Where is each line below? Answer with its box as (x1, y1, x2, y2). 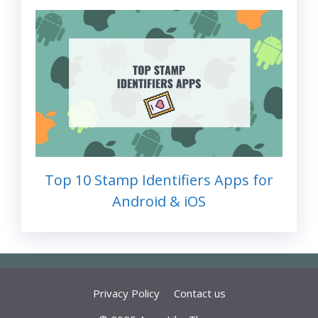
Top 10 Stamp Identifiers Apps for (45, 170, 273, 190)
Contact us (173, 285, 226, 300)
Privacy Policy (92, 285, 160, 300)
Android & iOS (112, 191, 206, 211)
